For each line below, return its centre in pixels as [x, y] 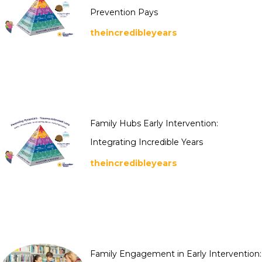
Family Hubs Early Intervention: [154, 124]
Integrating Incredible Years [146, 142]
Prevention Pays [124, 12]
